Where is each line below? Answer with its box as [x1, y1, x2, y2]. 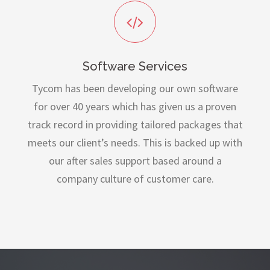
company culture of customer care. [56, 172, 214, 186]
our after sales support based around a [48, 154, 222, 168]
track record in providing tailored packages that [27, 118, 243, 132]
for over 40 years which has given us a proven [34, 99, 236, 114]
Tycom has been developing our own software [32, 81, 238, 96]
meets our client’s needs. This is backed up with [28, 136, 242, 150]
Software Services [83, 59, 187, 74]
